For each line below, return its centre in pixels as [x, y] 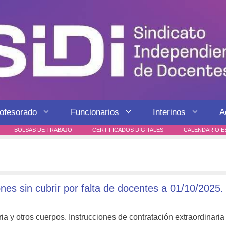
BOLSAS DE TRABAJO [43, 129]
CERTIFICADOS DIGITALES [128, 129]
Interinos [169, 112]
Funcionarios [95, 112]
